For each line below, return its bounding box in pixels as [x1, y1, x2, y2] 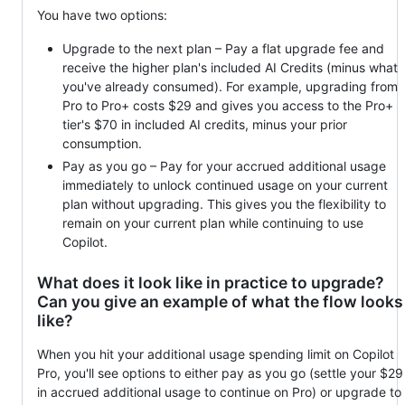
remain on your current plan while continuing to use [62, 214, 363, 231]
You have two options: [37, 7, 167, 24]
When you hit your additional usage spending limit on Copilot [37, 345, 394, 362]
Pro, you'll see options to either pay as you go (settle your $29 [37, 364, 403, 381]
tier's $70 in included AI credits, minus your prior [62, 117, 347, 133]
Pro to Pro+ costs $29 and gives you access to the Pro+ [62, 98, 393, 114]
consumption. [62, 136, 142, 152]
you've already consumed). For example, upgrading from [62, 79, 398, 95]
